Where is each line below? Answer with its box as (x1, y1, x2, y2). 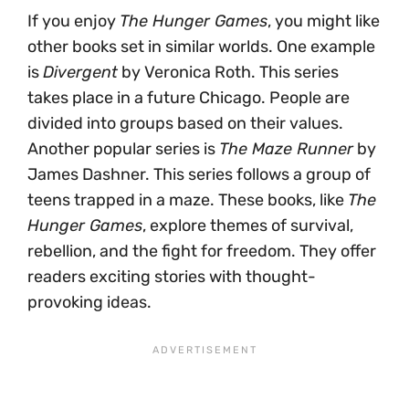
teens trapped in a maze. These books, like (27, 189, 348, 210)
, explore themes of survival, (142, 215, 353, 236)
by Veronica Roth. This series (118, 61, 339, 82)
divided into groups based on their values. (27, 112, 343, 133)
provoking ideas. (27, 291, 152, 312)
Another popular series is (27, 138, 219, 159)
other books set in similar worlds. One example (27, 36, 375, 57)
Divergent (43, 61, 118, 82)
